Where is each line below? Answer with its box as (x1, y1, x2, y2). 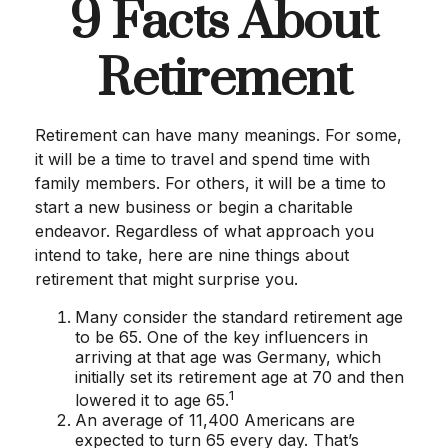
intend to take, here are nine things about (35, 245, 349, 265)
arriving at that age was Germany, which (75, 347, 381, 367)
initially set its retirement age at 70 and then (75, 367, 404, 387)
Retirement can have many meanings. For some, (35, 125, 402, 145)
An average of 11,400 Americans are (75, 410, 355, 431)
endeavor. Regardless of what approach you (35, 221, 374, 241)
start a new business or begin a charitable (35, 197, 353, 217)
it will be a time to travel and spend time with (35, 149, 370, 169)
